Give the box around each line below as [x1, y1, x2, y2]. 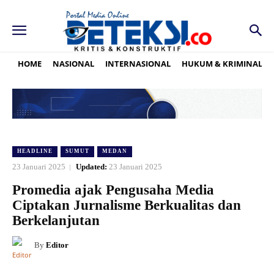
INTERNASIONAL [105, 57, 171, 69]
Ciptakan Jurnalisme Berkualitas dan [12, 198, 241, 213]
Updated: [76, 162, 107, 172]
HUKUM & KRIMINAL [182, 57, 262, 69]
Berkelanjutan [12, 213, 100, 229]
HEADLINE [17, 148, 53, 155]
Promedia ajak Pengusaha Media [12, 182, 214, 198]
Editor [46, 240, 68, 250]
